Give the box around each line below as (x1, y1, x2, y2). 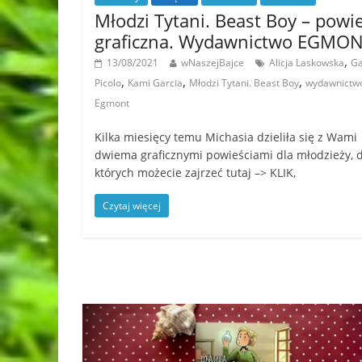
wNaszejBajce (181, 56, 244, 70)
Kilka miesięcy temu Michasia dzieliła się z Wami (95, 129, 357, 145)
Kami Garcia (128, 76, 183, 90)
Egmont (95, 96, 129, 111)
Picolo (95, 76, 121, 90)
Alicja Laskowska (269, 56, 344, 70)
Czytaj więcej (103, 199, 161, 213)
